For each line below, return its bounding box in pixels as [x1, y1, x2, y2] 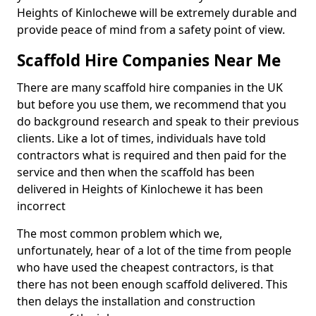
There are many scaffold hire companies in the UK [17, 80, 283, 95]
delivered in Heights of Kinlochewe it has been [17, 181, 263, 197]
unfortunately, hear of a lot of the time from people [17, 243, 291, 258]
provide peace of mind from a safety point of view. [17, 22, 285, 37]
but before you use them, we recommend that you [17, 97, 286, 112]
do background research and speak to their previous [17, 114, 299, 129]
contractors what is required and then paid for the [17, 147, 286, 163]
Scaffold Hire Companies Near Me [17, 49, 281, 71]
